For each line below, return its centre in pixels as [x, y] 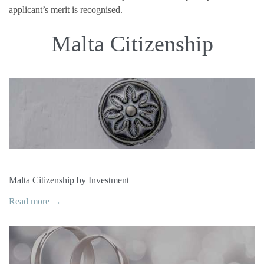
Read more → [35, 202]
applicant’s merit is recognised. [66, 10]
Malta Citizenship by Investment [69, 180]
